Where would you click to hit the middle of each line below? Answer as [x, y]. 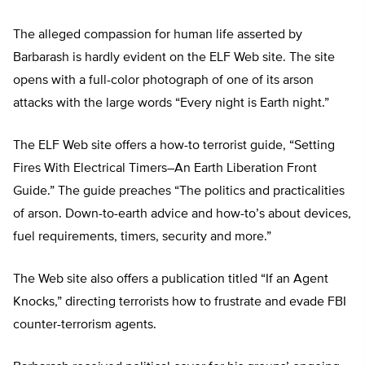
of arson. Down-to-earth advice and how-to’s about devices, [182, 215]
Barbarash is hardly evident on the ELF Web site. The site [174, 58]
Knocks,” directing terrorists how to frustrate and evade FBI [180, 303]
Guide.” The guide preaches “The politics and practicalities [179, 192]
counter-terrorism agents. [85, 325]
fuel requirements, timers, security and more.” [142, 237]
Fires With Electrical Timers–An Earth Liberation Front [165, 169]
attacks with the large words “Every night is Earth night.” [171, 104]
